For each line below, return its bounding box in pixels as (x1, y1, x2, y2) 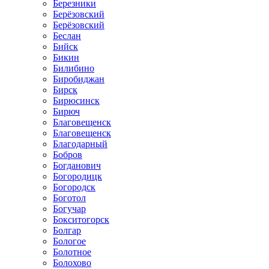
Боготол (53, 192, 86, 203)
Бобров (53, 149, 82, 160)
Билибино (53, 62, 94, 73)
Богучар (53, 203, 86, 214)
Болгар (53, 225, 81, 235)
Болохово (53, 257, 91, 268)
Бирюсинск (53, 95, 100, 106)
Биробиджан (53, 73, 104, 84)
